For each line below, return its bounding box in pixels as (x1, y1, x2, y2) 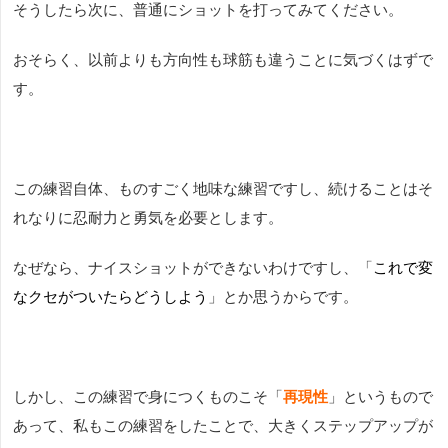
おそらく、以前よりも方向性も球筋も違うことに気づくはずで (13, 51, 433, 69)
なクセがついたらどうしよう (13, 288, 208, 306)
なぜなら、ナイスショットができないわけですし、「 (13, 259, 373, 277)
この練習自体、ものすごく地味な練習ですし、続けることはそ (13, 180, 433, 198)
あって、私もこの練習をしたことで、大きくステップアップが (13, 417, 433, 435)
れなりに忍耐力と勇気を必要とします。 (13, 209, 283, 227)
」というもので (328, 388, 433, 406)
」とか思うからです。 (208, 288, 358, 306)
